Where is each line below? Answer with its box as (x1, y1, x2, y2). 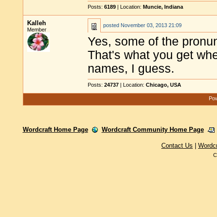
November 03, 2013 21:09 (121, 22, 182, 28)
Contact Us (161, 142, 193, 149)
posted (103, 22, 121, 28)
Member (27, 27, 46, 32)
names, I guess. (88, 62, 174, 75)
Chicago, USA (146, 82, 181, 88)
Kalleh (27, 19, 46, 27)
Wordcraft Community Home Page (101, 126, 204, 133)
